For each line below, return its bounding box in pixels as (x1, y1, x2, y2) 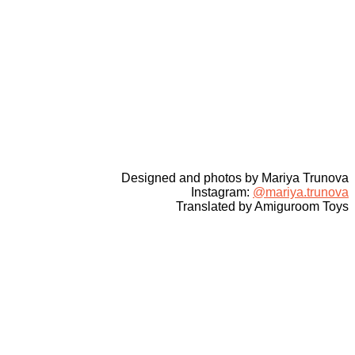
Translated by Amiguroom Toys (176, 199, 349, 213)
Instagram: (191, 185, 253, 199)
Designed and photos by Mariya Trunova (121, 170, 349, 185)
